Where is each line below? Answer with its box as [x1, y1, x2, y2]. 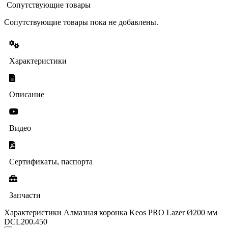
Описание [9, 90, 44, 99]
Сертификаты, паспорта [9, 157, 93, 166]
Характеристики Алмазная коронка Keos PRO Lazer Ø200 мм [4, 208, 217, 217]
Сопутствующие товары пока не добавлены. [4, 17, 158, 26]
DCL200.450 [4, 217, 47, 226]
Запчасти [9, 190, 41, 199]
